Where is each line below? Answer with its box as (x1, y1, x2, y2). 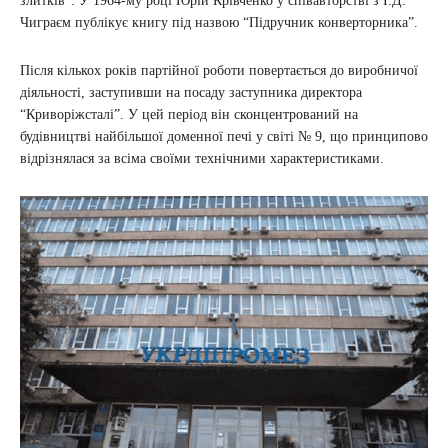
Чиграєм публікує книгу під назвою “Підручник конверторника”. (20, 14, 418, 30)
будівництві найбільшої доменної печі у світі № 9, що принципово (20, 128, 428, 144)
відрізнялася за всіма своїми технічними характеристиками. (20, 150, 384, 166)
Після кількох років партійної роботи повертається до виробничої (20, 62, 418, 78)
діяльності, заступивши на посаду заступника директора (20, 84, 362, 100)
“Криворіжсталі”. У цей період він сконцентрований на (20, 106, 358, 122)
